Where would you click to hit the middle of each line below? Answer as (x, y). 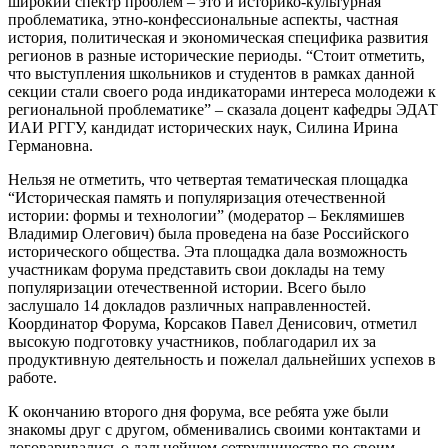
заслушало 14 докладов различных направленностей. (189, 306)
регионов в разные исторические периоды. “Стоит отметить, (216, 56)
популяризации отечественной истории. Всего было (187, 288)
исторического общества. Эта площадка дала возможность (207, 252)
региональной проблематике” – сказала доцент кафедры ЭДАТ (223, 110)
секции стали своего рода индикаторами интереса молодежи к (222, 92)
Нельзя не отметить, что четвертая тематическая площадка (208, 180)
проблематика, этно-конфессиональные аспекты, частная (203, 20)
